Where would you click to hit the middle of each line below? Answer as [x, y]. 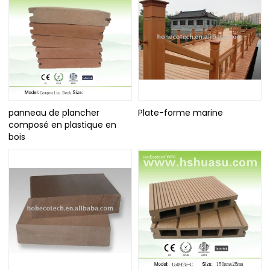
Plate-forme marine [181, 113]
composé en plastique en [63, 125]
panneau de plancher [54, 113]
